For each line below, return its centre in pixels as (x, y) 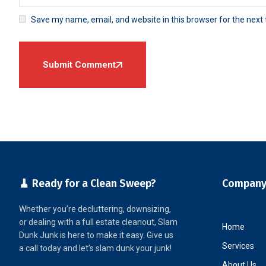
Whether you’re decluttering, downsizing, (95, 209)
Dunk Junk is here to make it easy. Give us (96, 235)
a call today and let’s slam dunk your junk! (95, 248)
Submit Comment (79, 65)
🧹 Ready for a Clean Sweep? (88, 183)
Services (238, 246)
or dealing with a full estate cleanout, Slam (98, 222)
